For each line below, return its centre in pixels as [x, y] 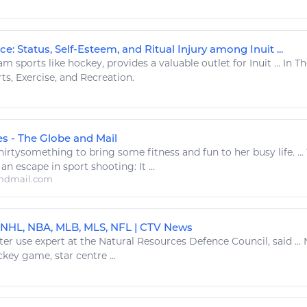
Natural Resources [143, 242]
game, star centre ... [67, 256]
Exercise [35, 78]
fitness [163, 152]
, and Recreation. [95, 78]
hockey [85, 63]
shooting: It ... [122, 167]
